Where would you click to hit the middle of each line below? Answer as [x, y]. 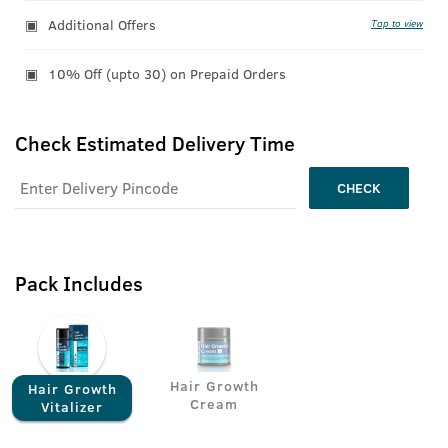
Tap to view [397, 23]
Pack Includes [79, 282]
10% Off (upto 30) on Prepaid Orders [167, 73]
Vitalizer [72, 406]
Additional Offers [102, 24]
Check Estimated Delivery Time [155, 142]
